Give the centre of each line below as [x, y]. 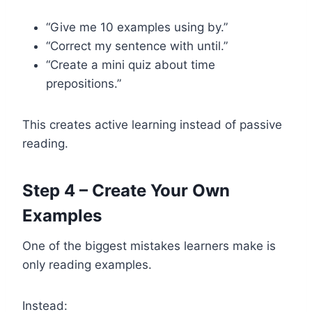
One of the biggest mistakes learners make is [149, 245]
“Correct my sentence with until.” [137, 46]
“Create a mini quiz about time [131, 64]
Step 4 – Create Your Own [126, 190]
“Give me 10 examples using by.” [137, 27]
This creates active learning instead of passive [152, 124]
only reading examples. [87, 264]
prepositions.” [84, 83]
